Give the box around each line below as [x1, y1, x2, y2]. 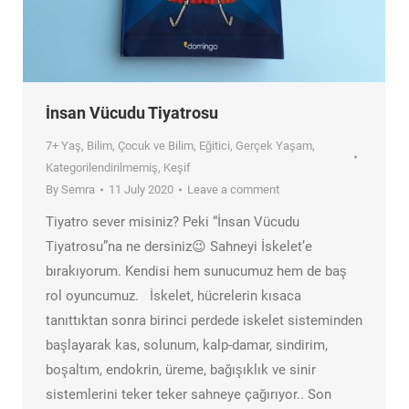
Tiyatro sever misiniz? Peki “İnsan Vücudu [46, 214, 299, 231]
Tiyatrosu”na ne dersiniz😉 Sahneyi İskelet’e [46, 238, 312, 256]
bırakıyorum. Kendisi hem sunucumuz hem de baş [46, 263, 347, 280]
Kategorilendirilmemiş [46, 161, 158, 175]
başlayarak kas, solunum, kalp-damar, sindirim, [46, 337, 328, 354]
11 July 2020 [109, 183, 173, 197]
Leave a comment [187, 183, 279, 197]
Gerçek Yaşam [236, 139, 312, 153]
